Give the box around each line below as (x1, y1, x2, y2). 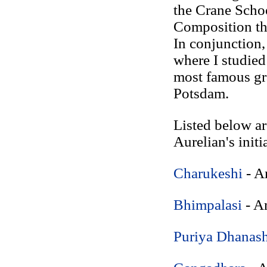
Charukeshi (173, 165, 243, 181)
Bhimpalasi (173, 197, 242, 213)
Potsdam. (173, 85, 229, 101)
